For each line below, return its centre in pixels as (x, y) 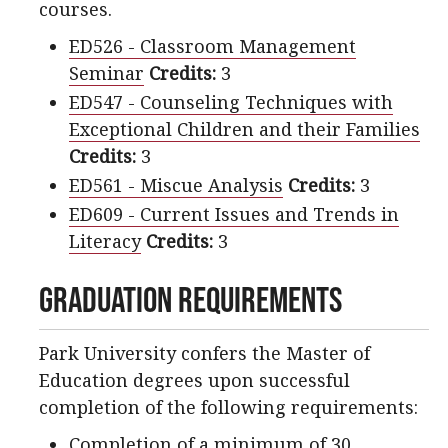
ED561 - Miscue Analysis (176, 185)
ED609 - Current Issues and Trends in (234, 214)
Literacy (105, 241)
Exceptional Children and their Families (244, 129)
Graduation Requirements (190, 298)
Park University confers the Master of (204, 352)
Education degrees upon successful (194, 379)
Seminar (106, 73)
